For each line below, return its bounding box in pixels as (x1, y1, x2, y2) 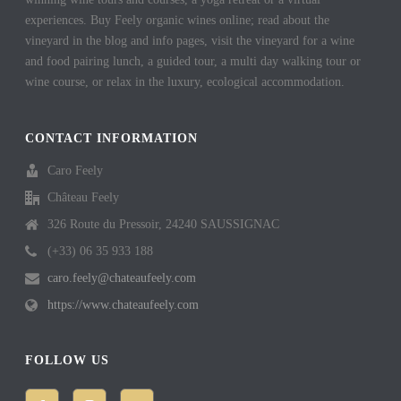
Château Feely (47, 190, 120, 204)
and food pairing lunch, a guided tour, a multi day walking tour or (25, 54, 362, 68)
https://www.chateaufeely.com (47, 297, 200, 311)
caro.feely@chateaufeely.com (47, 270, 197, 285)
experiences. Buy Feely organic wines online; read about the (25, 13, 330, 27)
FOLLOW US (25, 353, 110, 367)
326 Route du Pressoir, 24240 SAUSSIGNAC (47, 217, 280, 231)
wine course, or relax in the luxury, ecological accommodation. (25, 74, 346, 89)
